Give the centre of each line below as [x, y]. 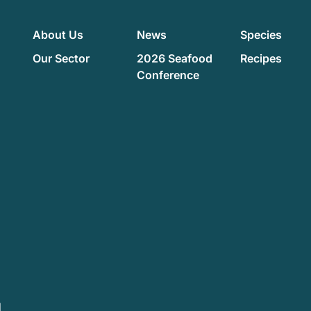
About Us [58, 34]
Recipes [261, 58]
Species [261, 34]
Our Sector [61, 58]
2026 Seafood [174, 58]
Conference [168, 75]
